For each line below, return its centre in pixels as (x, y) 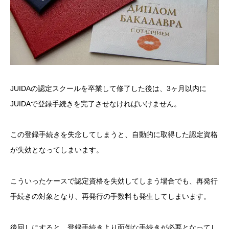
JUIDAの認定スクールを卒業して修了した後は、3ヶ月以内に (108, 88)
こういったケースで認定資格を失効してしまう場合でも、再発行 (114, 181)
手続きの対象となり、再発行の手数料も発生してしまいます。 (110, 197)
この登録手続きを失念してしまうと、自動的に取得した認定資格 (114, 135)
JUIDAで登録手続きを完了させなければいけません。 (96, 104)
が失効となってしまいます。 (57, 150)
